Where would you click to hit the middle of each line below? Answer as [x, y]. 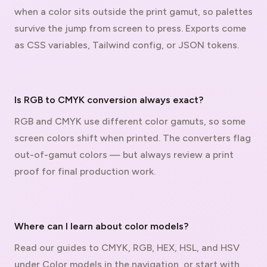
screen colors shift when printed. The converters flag [133, 138]
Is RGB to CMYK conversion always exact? [109, 100]
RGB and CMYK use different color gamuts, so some [130, 121]
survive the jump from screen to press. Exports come [130, 28]
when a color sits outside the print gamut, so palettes [133, 12]
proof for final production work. [85, 171]
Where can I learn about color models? [101, 226]
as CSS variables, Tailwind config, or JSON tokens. [127, 45]
